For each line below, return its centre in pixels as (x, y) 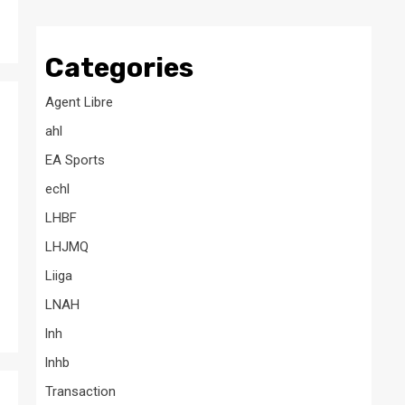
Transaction (80, 391)
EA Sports (75, 160)
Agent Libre (79, 102)
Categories (119, 67)
